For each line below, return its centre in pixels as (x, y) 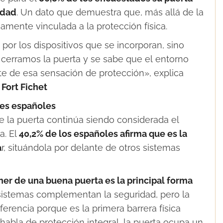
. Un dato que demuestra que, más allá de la (110, 12)
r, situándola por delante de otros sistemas (91, 147)
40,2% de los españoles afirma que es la (103, 133)
